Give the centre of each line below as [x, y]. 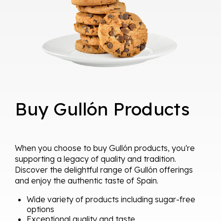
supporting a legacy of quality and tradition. [95, 159]
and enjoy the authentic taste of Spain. [87, 180]
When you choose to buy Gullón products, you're [105, 148]
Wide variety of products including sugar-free [111, 199]
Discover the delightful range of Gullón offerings [104, 169]
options [40, 209]
